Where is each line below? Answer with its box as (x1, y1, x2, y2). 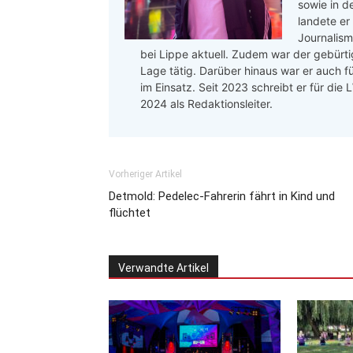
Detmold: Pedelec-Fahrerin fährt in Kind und (109, 189, 335, 204)
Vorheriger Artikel (109, 169, 182, 180)
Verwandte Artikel (118, 262, 209, 275)
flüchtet (109, 206, 150, 221)
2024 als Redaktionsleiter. (140, 97, 273, 111)
